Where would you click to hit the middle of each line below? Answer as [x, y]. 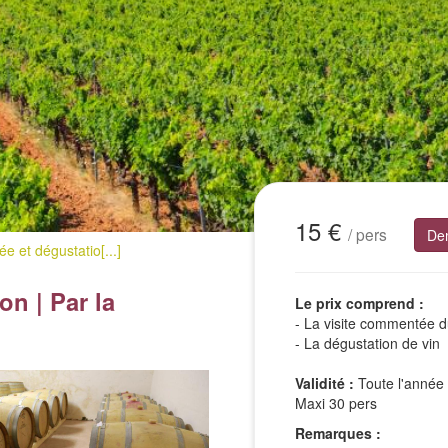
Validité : [324, 383]
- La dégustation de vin [367, 343]
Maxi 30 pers [336, 403]
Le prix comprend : [359, 303]
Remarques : [338, 433]
